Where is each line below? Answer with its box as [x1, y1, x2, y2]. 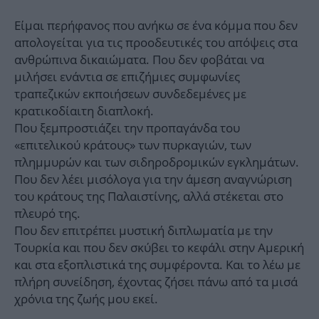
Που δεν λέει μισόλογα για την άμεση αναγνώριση [14, 171, 292, 188]
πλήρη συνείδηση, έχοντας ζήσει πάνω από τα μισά [14, 273, 298, 291]
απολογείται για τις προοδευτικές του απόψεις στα [14, 34, 298, 51]
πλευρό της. [14, 205, 80, 222]
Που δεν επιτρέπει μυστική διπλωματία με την [14, 222, 273, 239]
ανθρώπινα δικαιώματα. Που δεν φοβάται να [14, 51, 264, 68]
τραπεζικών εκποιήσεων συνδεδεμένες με [14, 85, 246, 103]
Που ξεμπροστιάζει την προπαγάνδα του [14, 120, 240, 137]
